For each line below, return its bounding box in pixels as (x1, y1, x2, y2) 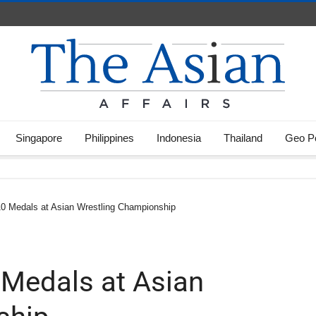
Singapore (16, 132, 62, 144)
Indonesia (157, 132, 201, 144)
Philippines (85, 132, 134, 144)
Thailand (224, 132, 262, 144)
